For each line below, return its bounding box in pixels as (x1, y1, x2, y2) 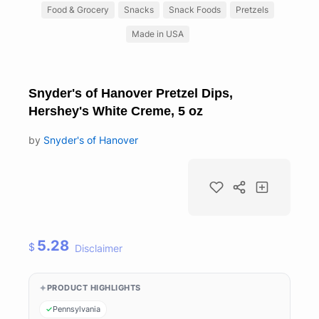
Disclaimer (75, 242, 123, 254)
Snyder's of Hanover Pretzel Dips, (28, 85, 233, 100)
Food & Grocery (47, 4, 109, 15)
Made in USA (132, 28, 184, 39)
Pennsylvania (53, 303, 100, 314)
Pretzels (236, 4, 268, 15)
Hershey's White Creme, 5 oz (28, 103, 203, 118)
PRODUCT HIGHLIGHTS (46, 283, 141, 293)
